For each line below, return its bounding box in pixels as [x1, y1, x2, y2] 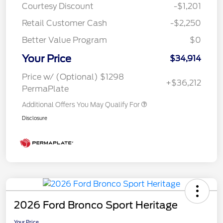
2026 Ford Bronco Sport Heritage [14, 199, 178, 212]
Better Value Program [22, 35, 107, 45]
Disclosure [22, 115, 47, 121]
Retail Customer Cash [22, 18, 107, 28]
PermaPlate [22, 84, 69, 94]
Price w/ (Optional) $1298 [22, 72, 124, 82]
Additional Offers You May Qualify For [22, 101, 140, 109]
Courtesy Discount [22, 1, 94, 11]
